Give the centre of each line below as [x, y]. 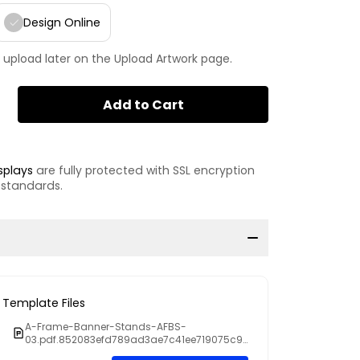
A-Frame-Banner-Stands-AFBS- [106, 326]
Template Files [44, 303]
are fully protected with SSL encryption [144, 170]
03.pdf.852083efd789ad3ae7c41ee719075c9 [134, 339]
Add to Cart [143, 104]
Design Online [62, 22]
